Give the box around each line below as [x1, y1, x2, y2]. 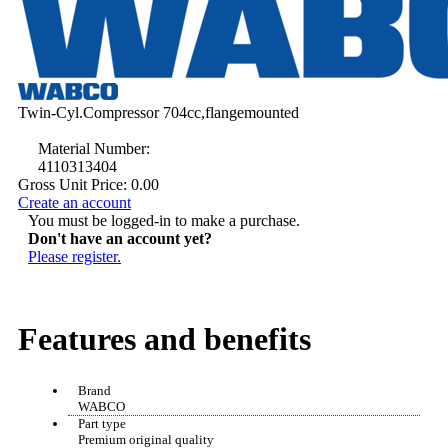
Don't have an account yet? [28, 229, 212, 247]
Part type [78, 415, 126, 431]
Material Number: [38, 139, 150, 157]
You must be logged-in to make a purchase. [28, 211, 300, 229]
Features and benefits [18, 320, 311, 357]
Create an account [18, 193, 131, 211]
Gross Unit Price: [18, 175, 127, 193]
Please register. [28, 247, 121, 265]
